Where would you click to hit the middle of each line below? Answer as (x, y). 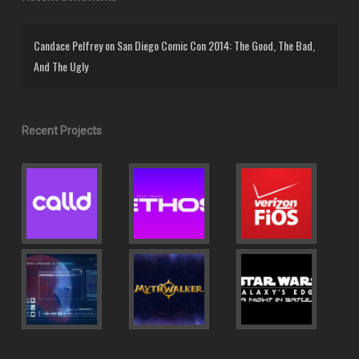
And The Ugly (61, 66)
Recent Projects (61, 130)
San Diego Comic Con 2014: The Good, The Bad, (216, 45)
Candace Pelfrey (68, 45)
